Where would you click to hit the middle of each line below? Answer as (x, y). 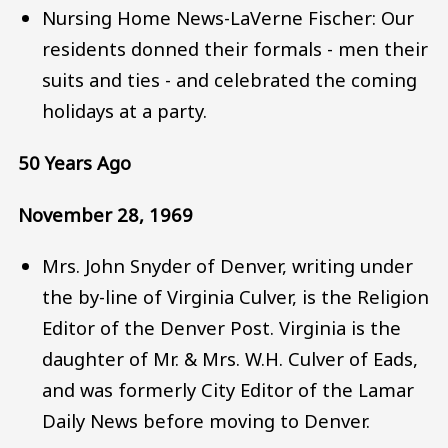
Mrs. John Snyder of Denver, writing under (228, 266)
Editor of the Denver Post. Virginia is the (222, 328)
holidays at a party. (125, 111)
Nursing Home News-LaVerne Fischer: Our (228, 18)
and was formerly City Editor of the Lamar (228, 390)
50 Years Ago (74, 163)
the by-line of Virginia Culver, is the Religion (236, 297)
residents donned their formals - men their (235, 49)
